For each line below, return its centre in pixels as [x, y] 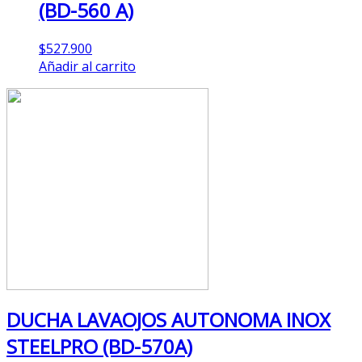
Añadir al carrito [87, 67]
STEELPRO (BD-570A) [99, 347]
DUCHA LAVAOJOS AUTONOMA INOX [168, 320]
